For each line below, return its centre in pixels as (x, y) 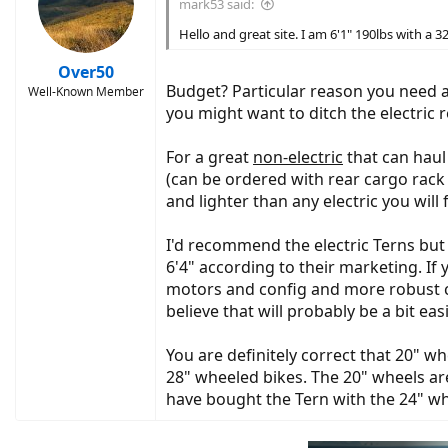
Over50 (85, 71)
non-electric (298, 156)
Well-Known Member (85, 91)
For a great (209, 156)
